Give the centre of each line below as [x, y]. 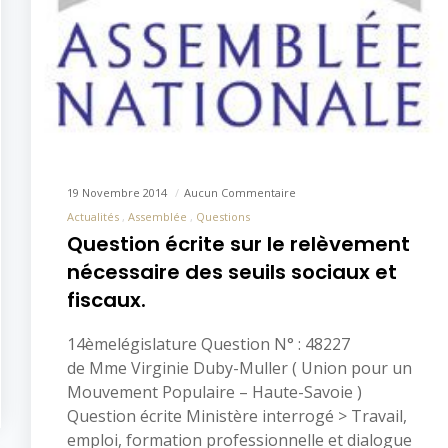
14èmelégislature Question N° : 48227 [208, 344]
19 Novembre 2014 [118, 193]
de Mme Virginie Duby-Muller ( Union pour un [239, 368]
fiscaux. [106, 300]
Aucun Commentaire [240, 193]
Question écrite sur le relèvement [238, 244]
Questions [223, 217]
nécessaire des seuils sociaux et [232, 272]
